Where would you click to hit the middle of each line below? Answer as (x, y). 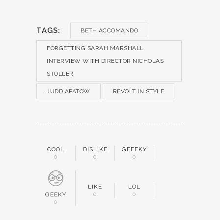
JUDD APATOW (69, 92)
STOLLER (60, 74)
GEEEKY (134, 150)
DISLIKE (95, 150)
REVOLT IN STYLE (138, 92)
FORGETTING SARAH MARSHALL (95, 48)
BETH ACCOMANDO (109, 31)
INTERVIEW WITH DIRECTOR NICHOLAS (105, 61)
